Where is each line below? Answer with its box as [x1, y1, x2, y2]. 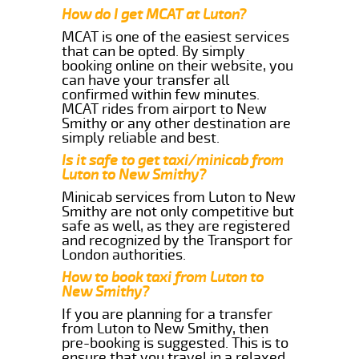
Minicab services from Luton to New [62, 188, 296, 206]
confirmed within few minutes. [62, 85, 260, 103]
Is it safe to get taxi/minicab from [62, 151, 284, 169]
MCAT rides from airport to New [62, 99, 268, 118]
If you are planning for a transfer [62, 305, 273, 323]
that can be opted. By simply [62, 42, 246, 60]
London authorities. [62, 245, 187, 264]
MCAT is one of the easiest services [62, 27, 290, 46]
